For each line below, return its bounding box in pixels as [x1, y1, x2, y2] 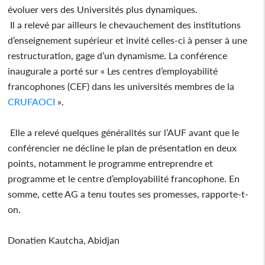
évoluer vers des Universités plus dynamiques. [8, 3, 198, 15]
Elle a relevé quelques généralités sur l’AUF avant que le [8, 126, 240, 138]
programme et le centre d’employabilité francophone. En [8, 172, 240, 184]
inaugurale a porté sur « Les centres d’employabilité [8, 64, 218, 76]
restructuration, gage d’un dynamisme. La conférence [8, 49, 228, 61]
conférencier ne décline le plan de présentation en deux [8, 141, 237, 153]
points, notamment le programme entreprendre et [8, 157, 214, 169]
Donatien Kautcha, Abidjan [8, 234, 122, 245]
